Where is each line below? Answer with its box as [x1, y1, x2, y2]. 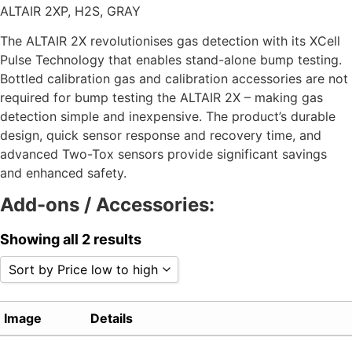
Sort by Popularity [20, 291, 130, 308]
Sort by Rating [20, 312, 108, 328]
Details [90, 310, 133, 327]
